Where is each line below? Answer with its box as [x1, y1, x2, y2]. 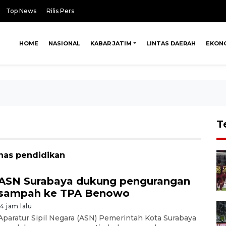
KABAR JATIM [90, 40, 132, 47]
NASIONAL [48, 40, 81, 47]
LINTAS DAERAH [146, 40, 196, 47]
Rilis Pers [46, 7, 74, 15]
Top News [6, 7, 36, 15]
